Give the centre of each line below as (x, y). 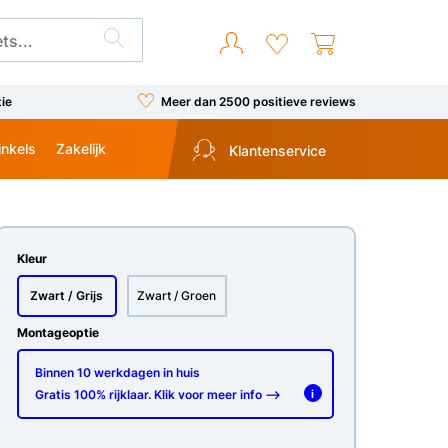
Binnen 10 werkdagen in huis (117, 372)
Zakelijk (81, 148)
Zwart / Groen (177, 295)
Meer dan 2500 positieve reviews (258, 101)
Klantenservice (275, 151)
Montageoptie (57, 332)
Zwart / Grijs (67, 295)
